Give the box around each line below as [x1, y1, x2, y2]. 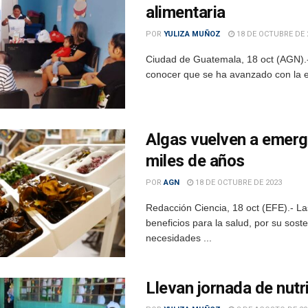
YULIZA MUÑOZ [164, 30, 221, 39]
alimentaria [146, 3, 225, 23]
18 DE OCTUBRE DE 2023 [193, 178, 282, 188]
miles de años [146, 151, 245, 171]
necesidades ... [146, 232, 212, 244]
